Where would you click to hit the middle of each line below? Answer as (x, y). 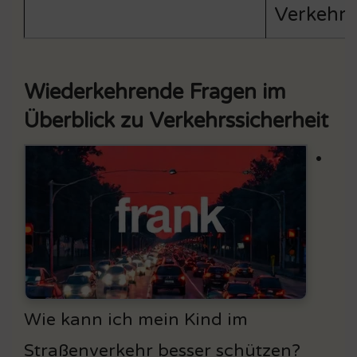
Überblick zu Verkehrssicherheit (176, 120)
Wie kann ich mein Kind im (136, 319)
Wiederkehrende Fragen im (155, 92)
